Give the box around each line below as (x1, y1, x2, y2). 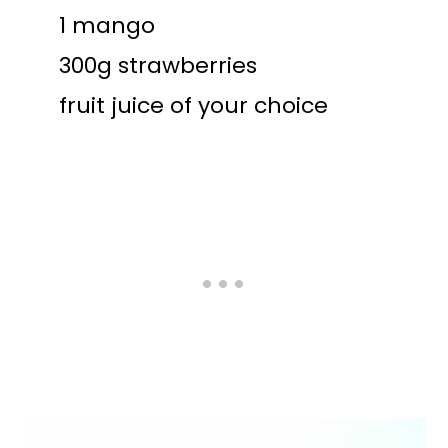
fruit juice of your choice (59, 90, 329, 122)
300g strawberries (59, 50, 258, 82)
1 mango (59, 10, 156, 42)
